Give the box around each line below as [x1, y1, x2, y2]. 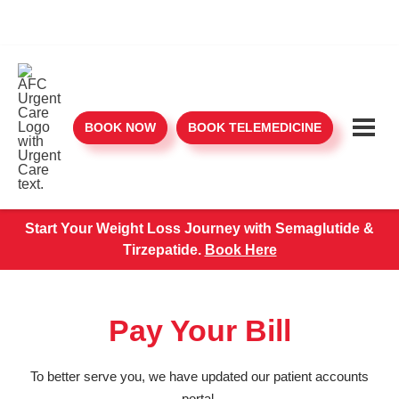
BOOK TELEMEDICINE [188, 119, 322, 134]
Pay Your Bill [108, 313, 291, 347]
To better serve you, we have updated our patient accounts [30, 369, 369, 384]
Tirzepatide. [122, 242, 205, 257]
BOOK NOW [85, 119, 156, 134]
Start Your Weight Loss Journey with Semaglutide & [25, 221, 374, 236]
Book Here [204, 242, 277, 257]
